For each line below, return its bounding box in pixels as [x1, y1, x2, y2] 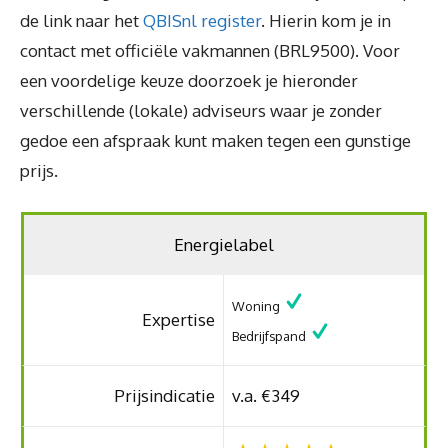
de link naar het [20, 9, 143, 31]
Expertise [141, 309, 215, 330]
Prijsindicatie [113, 385, 215, 406]
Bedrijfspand [232, 328, 310, 344]
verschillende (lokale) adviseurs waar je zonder [20, 99, 382, 121]
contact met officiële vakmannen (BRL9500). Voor [20, 39, 400, 61]
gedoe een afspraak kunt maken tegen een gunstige [20, 129, 411, 151]
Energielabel [174, 234, 274, 255]
